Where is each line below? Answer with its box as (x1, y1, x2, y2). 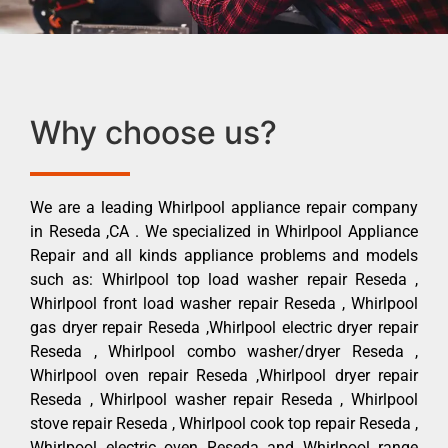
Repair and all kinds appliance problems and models (30, 245, 418, 265)
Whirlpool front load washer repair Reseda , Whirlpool (30, 293, 418, 313)
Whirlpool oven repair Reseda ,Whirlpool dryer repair (30, 365, 418, 385)
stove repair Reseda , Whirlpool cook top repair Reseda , (30, 413, 418, 433)
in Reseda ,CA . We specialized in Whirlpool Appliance (30, 221, 418, 241)
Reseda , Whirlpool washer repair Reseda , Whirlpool (30, 389, 418, 409)
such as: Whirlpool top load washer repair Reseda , (30, 269, 418, 289)
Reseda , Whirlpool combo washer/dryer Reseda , (30, 341, 418, 361)
